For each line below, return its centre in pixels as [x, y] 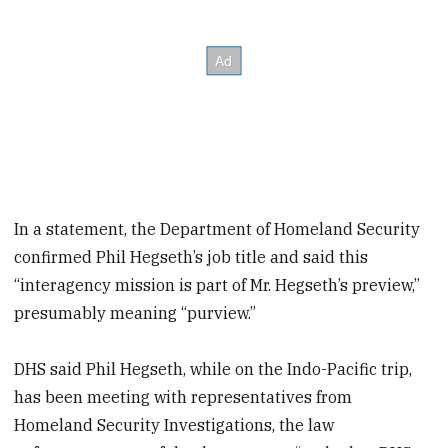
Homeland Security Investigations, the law [174, 425]
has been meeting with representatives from [183, 397]
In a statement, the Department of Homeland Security [217, 228]
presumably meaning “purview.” [135, 312]
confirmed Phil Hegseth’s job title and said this [191, 256]
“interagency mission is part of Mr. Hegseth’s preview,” [217, 284]
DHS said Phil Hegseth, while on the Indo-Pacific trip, [213, 369]
